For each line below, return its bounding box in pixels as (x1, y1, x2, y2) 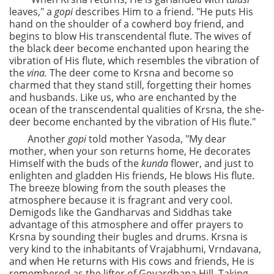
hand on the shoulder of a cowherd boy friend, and (9, 17, 244, 31)
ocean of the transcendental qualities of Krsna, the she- (9, 103, 264, 116)
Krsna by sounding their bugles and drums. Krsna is (9, 230, 248, 243)
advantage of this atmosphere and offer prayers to (9, 218, 243, 231)
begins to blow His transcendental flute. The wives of (9, 29, 251, 43)
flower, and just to (168, 157, 254, 170)
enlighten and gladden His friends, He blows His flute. (9, 169, 254, 182)
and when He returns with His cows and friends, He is (9, 254, 254, 268)
